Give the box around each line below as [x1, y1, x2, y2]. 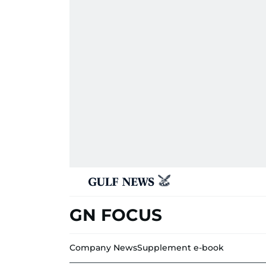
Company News [69, 242, 137, 253]
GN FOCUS [69, 205, 162, 225]
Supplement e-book [137, 242, 224, 253]
